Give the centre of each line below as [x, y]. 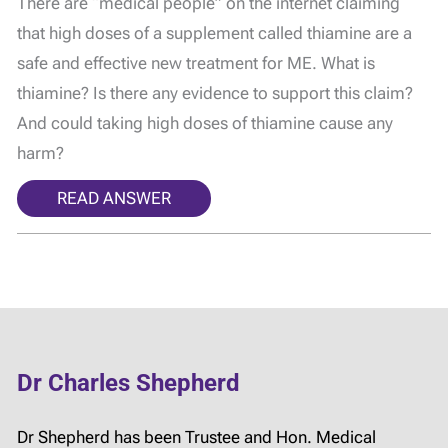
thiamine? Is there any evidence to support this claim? [215, 92]
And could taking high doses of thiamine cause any [205, 122]
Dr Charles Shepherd [128, 382]
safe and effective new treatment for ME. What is [196, 62]
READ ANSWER [114, 197]
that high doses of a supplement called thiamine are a [214, 32]
